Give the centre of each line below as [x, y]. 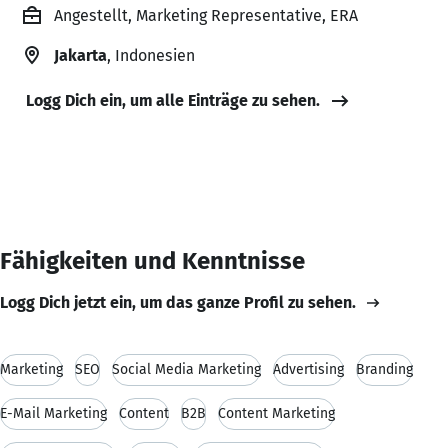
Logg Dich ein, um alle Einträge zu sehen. [173, 100]
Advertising [308, 369]
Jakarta [80, 55]
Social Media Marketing [186, 369]
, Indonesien [151, 55]
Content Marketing [276, 413]
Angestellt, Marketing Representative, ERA [206, 15]
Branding [384, 369]
